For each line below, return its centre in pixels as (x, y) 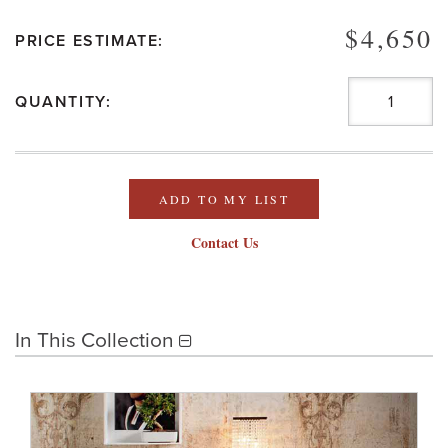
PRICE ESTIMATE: (89, 41)
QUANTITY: (63, 102)
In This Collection (94, 341)
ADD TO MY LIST (224, 199)
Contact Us (224, 243)
